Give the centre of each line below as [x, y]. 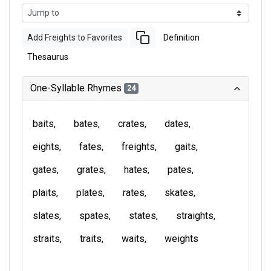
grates [90, 170]
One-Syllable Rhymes [77, 88]
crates [131, 124]
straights [195, 216]
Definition [181, 37]
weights [181, 239]
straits [46, 239]
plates [90, 193]
